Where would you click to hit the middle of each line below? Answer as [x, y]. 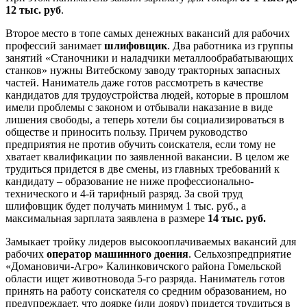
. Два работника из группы [230, 45]
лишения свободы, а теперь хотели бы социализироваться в [145, 119]
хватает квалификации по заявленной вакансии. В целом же [147, 156]
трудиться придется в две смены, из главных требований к [143, 169]
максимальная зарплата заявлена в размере [107, 218]
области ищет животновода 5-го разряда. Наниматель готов [145, 278]
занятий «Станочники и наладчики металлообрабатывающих [149, 58]
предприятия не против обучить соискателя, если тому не [140, 144]
